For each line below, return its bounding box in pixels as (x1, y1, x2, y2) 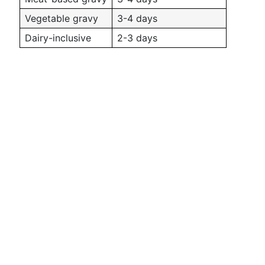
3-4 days (117, 12, 157, 24)
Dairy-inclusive (25, 32, 91, 44)
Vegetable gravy (25, 12, 98, 24)
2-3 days (117, 32, 157, 44)
